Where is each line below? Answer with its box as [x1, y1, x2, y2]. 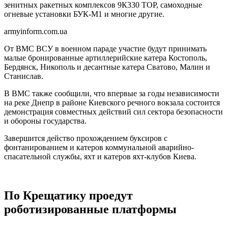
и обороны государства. [4, 117, 87, 126]
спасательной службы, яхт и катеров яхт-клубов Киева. [4, 152, 196, 161]
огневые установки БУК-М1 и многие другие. [4, 10, 164, 19]
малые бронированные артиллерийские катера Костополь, [4, 53, 207, 63]
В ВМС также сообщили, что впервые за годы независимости [4, 89, 219, 98]
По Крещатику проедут [4, 189, 133, 203]
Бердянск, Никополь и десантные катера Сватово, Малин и [4, 63, 210, 72]
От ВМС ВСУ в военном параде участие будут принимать [4, 44, 207, 53]
